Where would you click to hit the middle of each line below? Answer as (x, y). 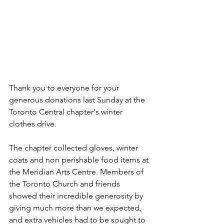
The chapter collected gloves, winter (74, 148)
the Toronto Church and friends (65, 184)
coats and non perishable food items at (80, 160)
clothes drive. (33, 124)
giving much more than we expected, (76, 208)
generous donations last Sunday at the (78, 100)
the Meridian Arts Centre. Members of (77, 172)
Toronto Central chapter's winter (67, 112)
